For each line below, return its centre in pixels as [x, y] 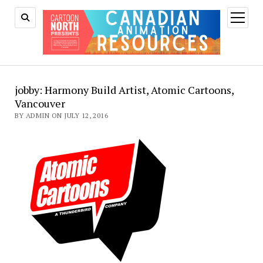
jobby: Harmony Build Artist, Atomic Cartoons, [124, 90]
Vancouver [40, 103]
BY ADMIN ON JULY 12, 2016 [61, 115]
